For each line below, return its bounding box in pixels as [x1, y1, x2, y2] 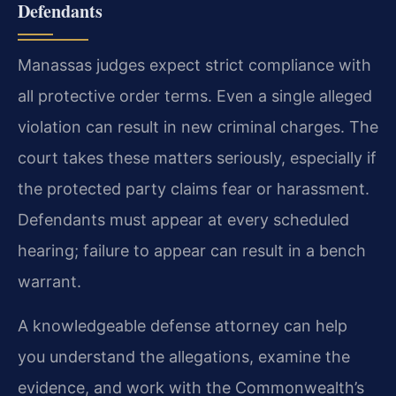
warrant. [18, 272, 81, 292]
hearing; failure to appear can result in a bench [18, 241, 366, 261]
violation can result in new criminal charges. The [18, 118, 378, 137]
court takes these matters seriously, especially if [18, 148, 377, 168]
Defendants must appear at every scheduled [18, 210, 349, 230]
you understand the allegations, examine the [18, 346, 350, 366]
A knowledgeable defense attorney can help [18, 316, 347, 335]
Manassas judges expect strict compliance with [18, 56, 371, 75]
